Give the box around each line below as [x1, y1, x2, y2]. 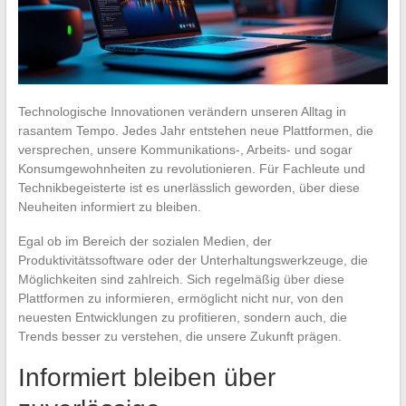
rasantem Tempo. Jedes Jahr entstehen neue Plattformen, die [17, 122, 373, 138]
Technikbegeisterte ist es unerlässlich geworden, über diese [17, 179, 360, 195]
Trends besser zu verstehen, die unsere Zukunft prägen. [17, 328, 342, 343]
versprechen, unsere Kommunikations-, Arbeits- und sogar [17, 141, 353, 157]
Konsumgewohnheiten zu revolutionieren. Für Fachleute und [17, 160, 365, 176]
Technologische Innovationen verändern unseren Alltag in [17, 103, 346, 119]
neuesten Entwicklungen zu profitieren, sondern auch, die [17, 309, 347, 324]
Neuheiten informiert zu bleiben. [17, 198, 201, 214]
